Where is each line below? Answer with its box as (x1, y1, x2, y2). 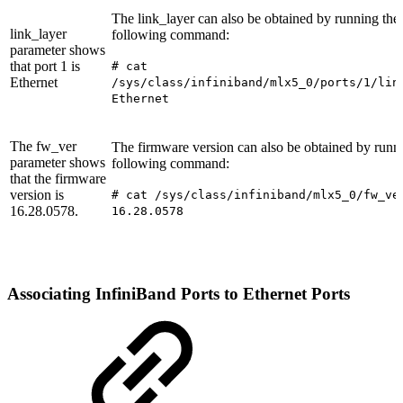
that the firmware (10, 170, 106, 186)
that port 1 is (10, 58, 80, 74)
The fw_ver (10, 138, 76, 154)
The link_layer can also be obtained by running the (112, 10, 399, 26)
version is (10, 186, 64, 202)
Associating (7, 283, 91, 303)
